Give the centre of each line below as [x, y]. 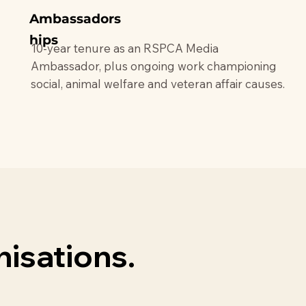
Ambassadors [75, 18]
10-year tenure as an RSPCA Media [124, 48]
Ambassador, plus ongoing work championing [153, 66]
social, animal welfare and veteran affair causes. [157, 83]
